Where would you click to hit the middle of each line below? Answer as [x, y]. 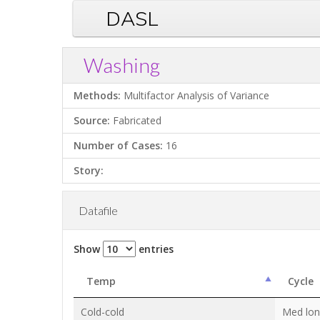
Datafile [98, 210]
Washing [122, 65]
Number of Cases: [118, 145]
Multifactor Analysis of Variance [195, 95]
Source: [92, 120]
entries [155, 249]
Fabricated [136, 120]
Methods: [97, 95]
